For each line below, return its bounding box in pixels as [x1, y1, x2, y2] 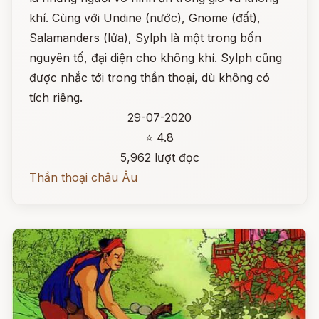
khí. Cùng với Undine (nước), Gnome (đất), [29, 11, 261, 25]
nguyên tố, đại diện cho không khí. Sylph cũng [29, 51, 282, 65]
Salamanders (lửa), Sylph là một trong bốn [29, 31, 261, 45]
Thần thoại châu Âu [29, 170, 137, 184]
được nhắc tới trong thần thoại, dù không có [29, 70, 270, 85]
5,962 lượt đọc [120, 150, 199, 164]
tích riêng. [29, 90, 83, 105]
